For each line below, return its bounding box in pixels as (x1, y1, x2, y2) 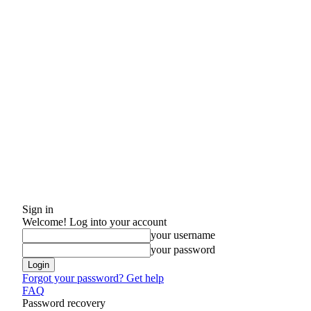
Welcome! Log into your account (22, 216, 167, 228)
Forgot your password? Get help (22, 272, 164, 284)
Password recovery (22, 297, 106, 309)
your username (151, 229, 215, 241)
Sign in (22, 203, 53, 215)
